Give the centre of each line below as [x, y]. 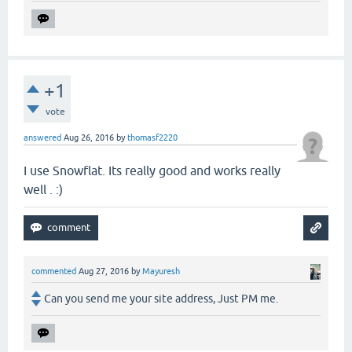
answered [42, 137]
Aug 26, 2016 [89, 137]
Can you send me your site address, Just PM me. [161, 298]
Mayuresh [161, 271]
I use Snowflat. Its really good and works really [152, 170]
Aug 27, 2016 [104, 271]
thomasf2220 [152, 137]
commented [54, 271]
